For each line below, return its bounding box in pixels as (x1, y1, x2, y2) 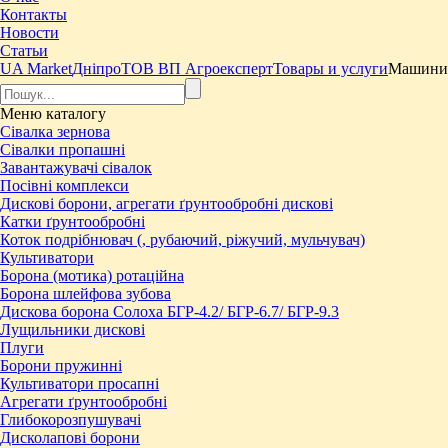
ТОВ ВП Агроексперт (121, 59, 273, 77)
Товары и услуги (273, 59, 388, 77)
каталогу (42, 104, 106, 122)
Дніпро (72, 59, 121, 77)
